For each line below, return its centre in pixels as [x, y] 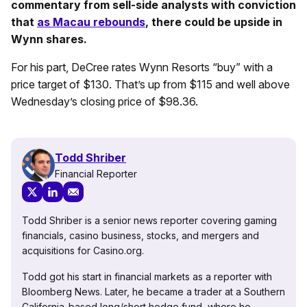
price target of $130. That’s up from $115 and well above [150, 85]
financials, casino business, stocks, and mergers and [140, 236]
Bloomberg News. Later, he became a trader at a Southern [153, 292]
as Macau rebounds [91, 22]
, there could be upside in [214, 22]
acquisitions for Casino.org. [83, 251]
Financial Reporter [96, 173]
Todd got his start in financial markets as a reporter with [147, 277]
